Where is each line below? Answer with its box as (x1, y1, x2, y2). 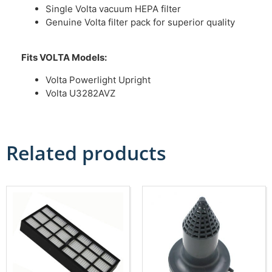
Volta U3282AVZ (46, 87, 115, 99)
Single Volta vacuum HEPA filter (46, 3, 181, 15)
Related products (6, 139, 166, 166)
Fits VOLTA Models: (21, 52, 107, 64)
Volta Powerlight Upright (46, 73, 151, 86)
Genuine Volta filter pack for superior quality (46, 16, 235, 28)
